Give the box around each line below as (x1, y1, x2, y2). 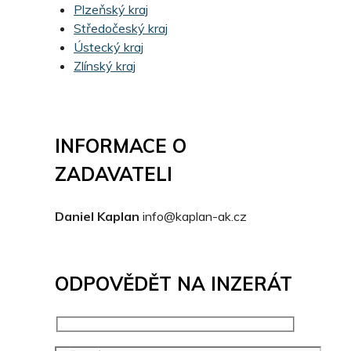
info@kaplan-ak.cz (143, 208, 247, 225)
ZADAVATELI (55, 162, 172, 186)
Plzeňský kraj (74, 2, 148, 18)
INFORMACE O (55, 134, 186, 158)
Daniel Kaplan (55, 208, 139, 225)
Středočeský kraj (74, 20, 168, 37)
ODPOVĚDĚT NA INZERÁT (55, 272, 292, 296)
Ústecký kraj (74, 39, 143, 56)
